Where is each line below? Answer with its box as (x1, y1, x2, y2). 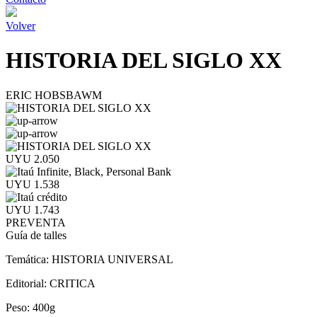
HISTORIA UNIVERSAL (52, 253, 173, 265)
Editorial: (6, 277, 50, 289)
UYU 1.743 (6, 203, 59, 216)
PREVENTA (6, 216, 66, 229)
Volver (6, 20, 35, 32)
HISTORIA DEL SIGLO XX (6, 47, 282, 74)
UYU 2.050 (6, 152, 59, 165)
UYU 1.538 (6, 178, 59, 190)
